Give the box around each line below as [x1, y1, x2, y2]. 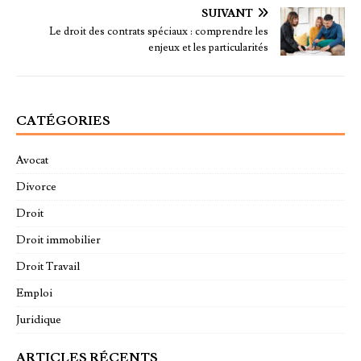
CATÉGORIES [16, 113, 110, 130]
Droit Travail [16, 259, 80, 275]
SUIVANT [201, 6, 253, 22]
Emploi [16, 286, 52, 301]
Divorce [16, 180, 56, 195]
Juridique [16, 313, 61, 328]
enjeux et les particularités [148, 41, 268, 55]
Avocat [16, 153, 48, 168]
